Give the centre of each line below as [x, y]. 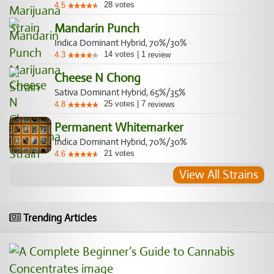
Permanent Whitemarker [119, 128]
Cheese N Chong [98, 78]
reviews [160, 104]
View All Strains [219, 175]
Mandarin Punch [97, 28]
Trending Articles [59, 218]
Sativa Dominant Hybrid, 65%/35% [120, 92]
